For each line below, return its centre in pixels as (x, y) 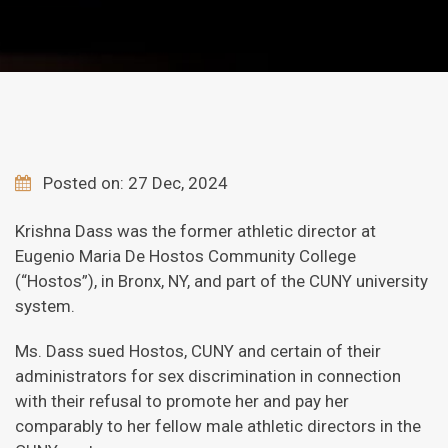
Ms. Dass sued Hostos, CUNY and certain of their (198, 351)
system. (45, 306)
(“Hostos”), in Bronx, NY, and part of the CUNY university (221, 281)
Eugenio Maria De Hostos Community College (185, 256)
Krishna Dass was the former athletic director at (195, 231)
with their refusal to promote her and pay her (182, 401)
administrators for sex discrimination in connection (208, 376)
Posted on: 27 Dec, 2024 (135, 183)
